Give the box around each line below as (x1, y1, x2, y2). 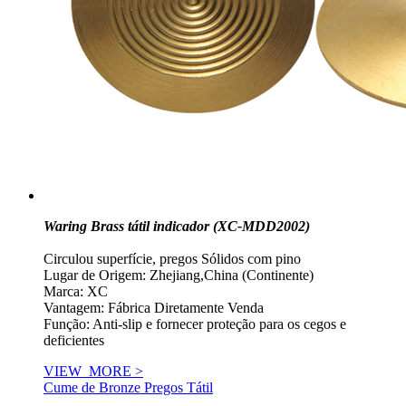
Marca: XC (43, 284, 108, 300)
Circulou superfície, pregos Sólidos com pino (43, 251, 301, 267)
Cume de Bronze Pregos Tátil (43, 380, 213, 396)
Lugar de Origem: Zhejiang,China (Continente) (43, 267, 314, 284)
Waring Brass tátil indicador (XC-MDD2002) (43, 218, 310, 235)
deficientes (43, 333, 104, 349)
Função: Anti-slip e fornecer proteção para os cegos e (43, 316, 346, 333)
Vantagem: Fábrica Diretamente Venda (43, 300, 264, 316)
